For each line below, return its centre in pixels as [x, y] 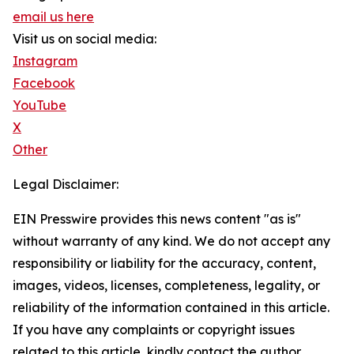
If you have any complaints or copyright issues [154, 330]
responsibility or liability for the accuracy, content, [164, 264]
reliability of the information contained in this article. [171, 308]
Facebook [44, 83]
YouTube [40, 105]
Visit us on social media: [85, 39]
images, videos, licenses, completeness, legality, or [166, 286]
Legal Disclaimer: [66, 185]
